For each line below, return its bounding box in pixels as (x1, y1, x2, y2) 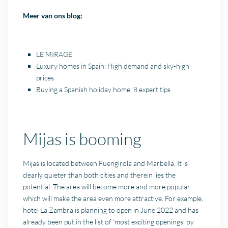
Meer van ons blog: (23, 11, 83, 20)
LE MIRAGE (36, 49, 73, 59)
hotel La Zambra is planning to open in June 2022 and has (23, 205, 199, 214)
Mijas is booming (23, 128, 142, 149)
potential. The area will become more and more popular (23, 182, 191, 191)
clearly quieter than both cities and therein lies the (23, 170, 176, 179)
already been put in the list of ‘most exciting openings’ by (23, 217, 194, 226)
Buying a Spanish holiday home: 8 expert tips (36, 84, 171, 94)
